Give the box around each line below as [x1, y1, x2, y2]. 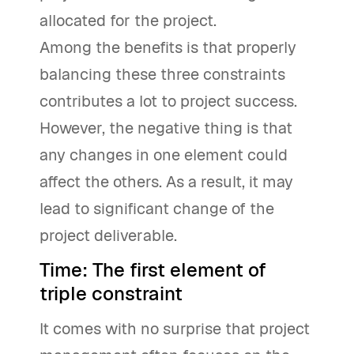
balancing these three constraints [40, 64, 285, 85]
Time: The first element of [40, 258, 266, 282]
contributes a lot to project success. [40, 91, 297, 111]
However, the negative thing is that [40, 118, 292, 138]
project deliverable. [40, 225, 177, 246]
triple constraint [40, 281, 183, 306]
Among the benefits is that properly [40, 37, 296, 58]
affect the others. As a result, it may [40, 171, 293, 192]
